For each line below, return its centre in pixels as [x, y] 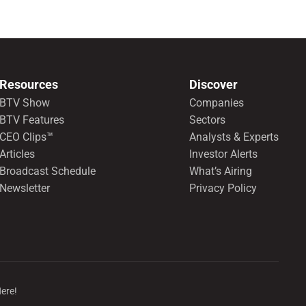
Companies [216, 103]
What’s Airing [220, 171]
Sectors [207, 120]
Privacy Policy [223, 189]
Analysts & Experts [234, 137]
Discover [213, 85]
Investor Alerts [223, 154]
